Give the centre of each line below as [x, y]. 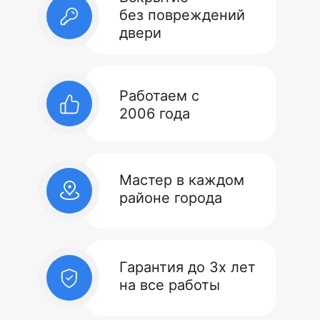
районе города [171, 198]
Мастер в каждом [182, 180]
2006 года [155, 114]
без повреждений [182, 15]
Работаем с [159, 96]
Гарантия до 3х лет [187, 267]
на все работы [170, 285]
